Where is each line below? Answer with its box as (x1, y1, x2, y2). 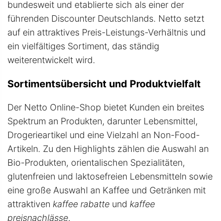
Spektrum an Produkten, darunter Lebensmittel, (7, 116, 198, 127)
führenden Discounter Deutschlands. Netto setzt (7, 13, 204, 24)
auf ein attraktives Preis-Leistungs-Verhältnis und (7, 27, 206, 38)
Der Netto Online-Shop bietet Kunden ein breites (7, 102, 204, 113)
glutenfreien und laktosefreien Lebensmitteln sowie (7, 171, 213, 182)
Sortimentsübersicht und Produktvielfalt (7, 78, 201, 90)
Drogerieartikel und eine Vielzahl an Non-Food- (7, 130, 200, 141)
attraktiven (7, 199, 53, 210)
